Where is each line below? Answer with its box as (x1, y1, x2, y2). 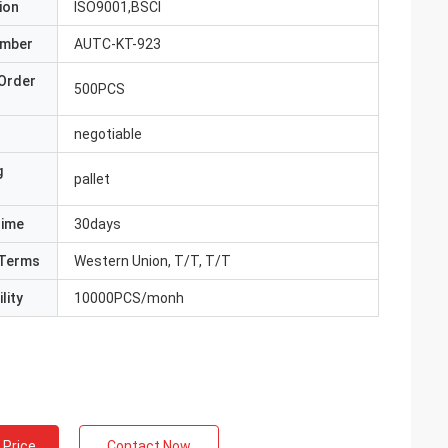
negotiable (74, 126, 142, 142)
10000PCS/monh (74, 290, 184, 306)
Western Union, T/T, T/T (74, 253, 231, 269)
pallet (74, 171, 110, 187)
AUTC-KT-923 (74, 36, 161, 52)
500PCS (74, 81, 125, 97)
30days (74, 216, 121, 232)
